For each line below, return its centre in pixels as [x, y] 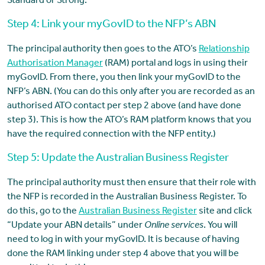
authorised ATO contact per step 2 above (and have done [124, 107]
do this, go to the [43, 212]
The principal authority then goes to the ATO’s [103, 50]
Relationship [224, 50]
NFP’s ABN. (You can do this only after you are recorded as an [131, 93]
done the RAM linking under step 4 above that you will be [123, 255]
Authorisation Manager [55, 64]
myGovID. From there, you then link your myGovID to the [124, 78]
